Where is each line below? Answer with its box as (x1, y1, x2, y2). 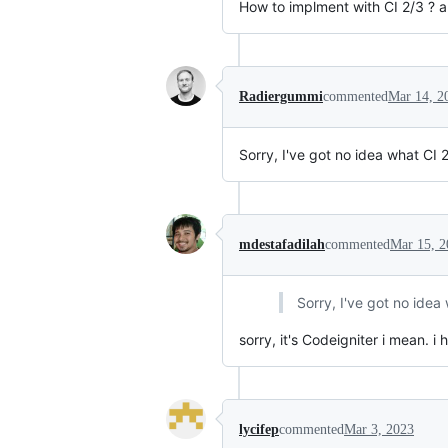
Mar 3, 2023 (344, 422, 414, 437)
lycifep (239, 422, 279, 437)
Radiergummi (239, 89, 323, 104)
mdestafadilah (239, 237, 325, 252)
